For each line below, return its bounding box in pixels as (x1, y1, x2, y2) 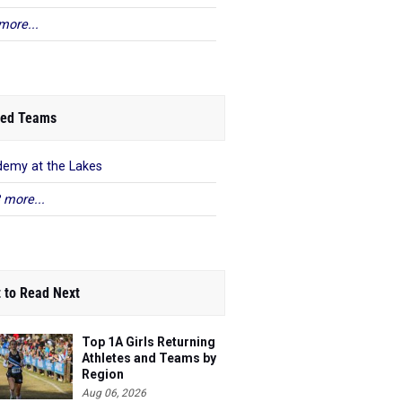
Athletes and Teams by (82, 351, 216, 365)
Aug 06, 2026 (82, 387, 146, 399)
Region (82, 367, 124, 381)
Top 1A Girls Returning (82, 335, 215, 349)
